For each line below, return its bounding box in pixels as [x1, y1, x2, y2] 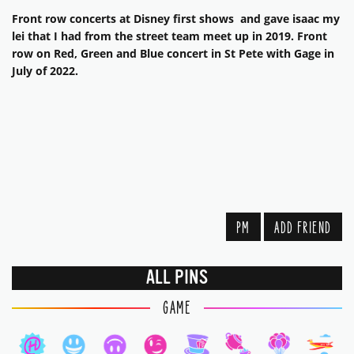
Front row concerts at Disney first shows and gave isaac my [12, 11, 340, 27]
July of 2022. [12, 63, 78, 79]
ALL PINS [146, 267, 208, 289]
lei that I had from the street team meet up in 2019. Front [12, 28, 327, 44]
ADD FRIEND [274, 218, 332, 239]
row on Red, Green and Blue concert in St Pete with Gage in [12, 46, 334, 62]
